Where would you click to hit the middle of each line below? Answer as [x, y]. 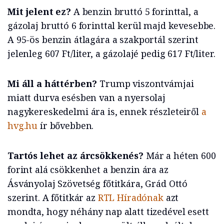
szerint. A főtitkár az [53, 198]
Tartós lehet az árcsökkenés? [75, 156]
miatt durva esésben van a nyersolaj [86, 98]
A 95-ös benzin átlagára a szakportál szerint [103, 40]
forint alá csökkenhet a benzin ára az [88, 170]
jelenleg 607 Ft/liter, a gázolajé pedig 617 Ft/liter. [111, 54]
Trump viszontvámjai [147, 84]
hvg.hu [23, 126]
